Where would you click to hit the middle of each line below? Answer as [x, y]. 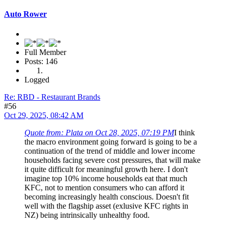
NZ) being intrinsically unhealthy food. [87, 215]
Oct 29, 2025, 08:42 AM [44, 116]
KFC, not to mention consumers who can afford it [104, 188]
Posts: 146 [41, 62]
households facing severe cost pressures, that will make [112, 160]
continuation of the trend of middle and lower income [110, 151]
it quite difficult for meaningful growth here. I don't [106, 169]
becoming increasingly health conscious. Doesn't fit [107, 197]
